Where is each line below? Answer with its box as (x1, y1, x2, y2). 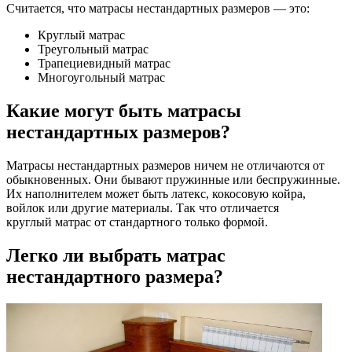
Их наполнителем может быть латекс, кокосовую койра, (6, 187, 306, 201)
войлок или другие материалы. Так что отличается (6, 201, 279, 215)
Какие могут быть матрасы (6, 101, 241, 122)
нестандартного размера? (6, 266, 223, 288)
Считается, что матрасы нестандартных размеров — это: (6, 2, 310, 16)
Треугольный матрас (38, 42, 148, 57)
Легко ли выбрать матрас (6, 245, 225, 266)
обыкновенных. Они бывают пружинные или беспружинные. (6, 173, 340, 187)
